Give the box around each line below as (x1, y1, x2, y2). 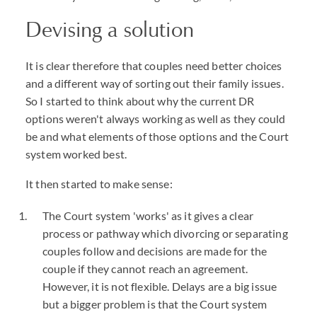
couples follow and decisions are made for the (42, 244, 267, 258)
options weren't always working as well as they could (25, 112, 286, 125)
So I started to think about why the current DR (25, 94, 255, 108)
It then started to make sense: (25, 177, 173, 190)
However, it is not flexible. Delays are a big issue (42, 279, 277, 293)
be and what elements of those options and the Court (25, 129, 289, 143)
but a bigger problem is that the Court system (42, 297, 267, 311)
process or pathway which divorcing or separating (42, 226, 288, 240)
